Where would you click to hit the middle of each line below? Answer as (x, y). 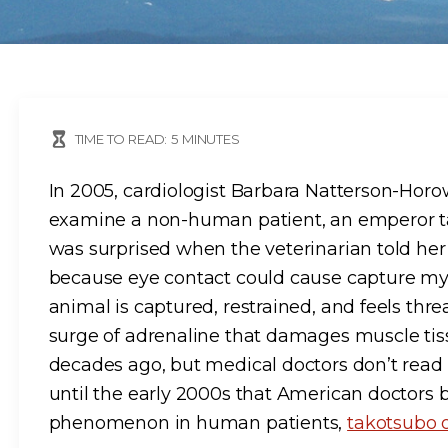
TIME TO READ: (121, 138)
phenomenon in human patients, (198, 423)
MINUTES (211, 138)
